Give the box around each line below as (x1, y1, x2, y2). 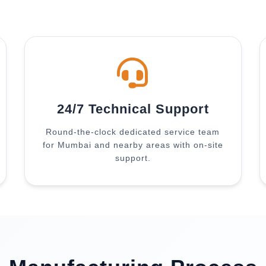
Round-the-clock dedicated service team (46, 127, 220, 137)
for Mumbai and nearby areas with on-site (42, 140, 223, 150)
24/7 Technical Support (56, 102, 209, 116)
